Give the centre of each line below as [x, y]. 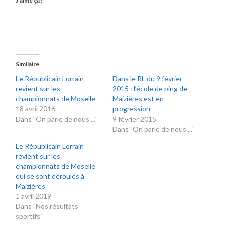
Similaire [28, 64]
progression [131, 108]
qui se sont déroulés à [50, 176]
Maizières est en [138, 98]
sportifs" [29, 216]
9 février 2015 [134, 119]
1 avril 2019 [34, 196]
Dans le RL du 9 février [147, 78]
